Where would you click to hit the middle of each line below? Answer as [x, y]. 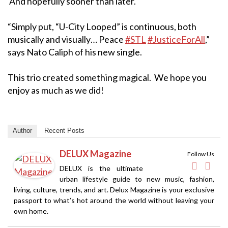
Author [22, 130]
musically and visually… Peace [66, 39]
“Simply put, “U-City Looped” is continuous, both [102, 26]
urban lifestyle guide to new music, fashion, [137, 179]
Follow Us [201, 154]
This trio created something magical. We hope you [107, 77]
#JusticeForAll [176, 39]
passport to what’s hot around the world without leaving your [114, 200]
